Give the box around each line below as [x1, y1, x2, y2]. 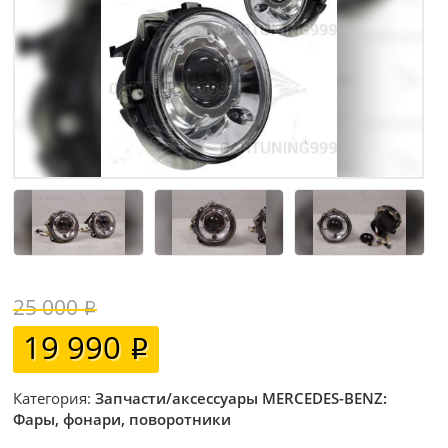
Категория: [13, 388, 96, 409]
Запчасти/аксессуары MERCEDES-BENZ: [95, 388, 388, 409]
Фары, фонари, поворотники [13, 409, 232, 430]
